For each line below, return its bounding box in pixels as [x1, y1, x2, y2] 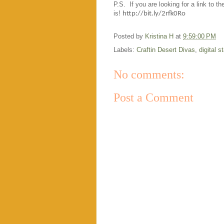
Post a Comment [113, 91, 193, 104]
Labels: [113, 45, 136, 53]
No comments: [113, 67, 184, 81]
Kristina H [145, 32, 173, 40]
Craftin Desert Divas [136, 45, 195, 53]
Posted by [113, 32, 145, 40]
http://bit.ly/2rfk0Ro [122, 9, 185, 17]
